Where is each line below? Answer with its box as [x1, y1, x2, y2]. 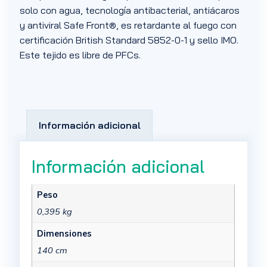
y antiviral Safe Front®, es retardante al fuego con [20, 19, 237, 32]
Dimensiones [36, 228, 92, 239]
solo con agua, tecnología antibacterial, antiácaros [20, 4, 240, 17]
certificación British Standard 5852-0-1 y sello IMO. [20, 34, 239, 46]
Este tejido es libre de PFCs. [20, 49, 141, 61]
